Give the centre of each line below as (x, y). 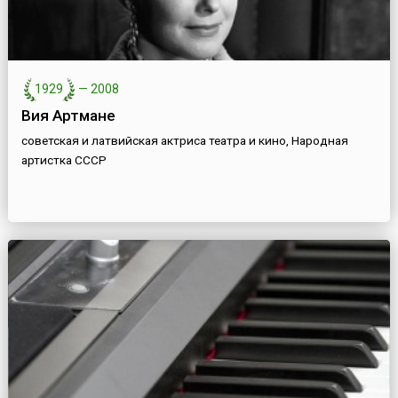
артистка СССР (64, 160)
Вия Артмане (68, 116)
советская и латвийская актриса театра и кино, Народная (184, 141)
